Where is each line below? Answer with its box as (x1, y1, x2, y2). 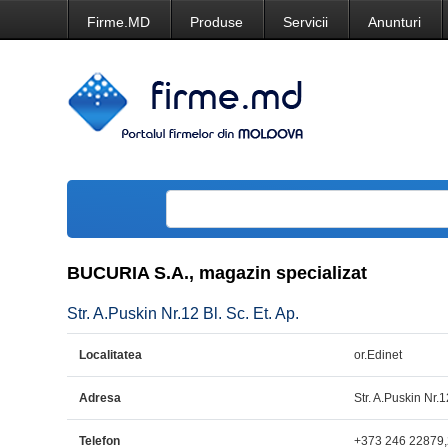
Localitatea (79, 348, 143, 362)
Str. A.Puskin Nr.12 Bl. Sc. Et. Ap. (67, 305, 300, 322)
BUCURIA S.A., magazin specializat (67, 263, 368, 283)
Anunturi (368, 14, 422, 30)
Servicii (283, 14, 329, 30)
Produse (190, 14, 244, 30)
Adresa (79, 391, 122, 405)
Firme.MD (87, 14, 151, 30)
